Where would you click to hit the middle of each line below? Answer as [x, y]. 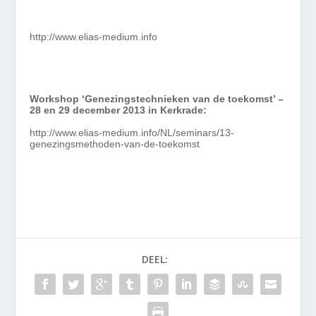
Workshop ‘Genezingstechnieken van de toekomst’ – [157, 98]
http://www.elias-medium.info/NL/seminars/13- [132, 132]
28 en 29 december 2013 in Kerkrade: [119, 110]
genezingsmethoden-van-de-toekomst [115, 144]
